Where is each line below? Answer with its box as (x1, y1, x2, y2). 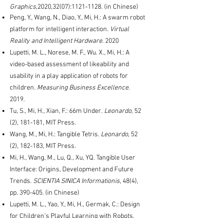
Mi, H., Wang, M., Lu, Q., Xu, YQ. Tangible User (10, 154, 135, 162)
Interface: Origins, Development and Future (10, 165, 133, 174)
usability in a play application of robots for (10, 72, 128, 80)
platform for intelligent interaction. (10, 25, 110, 34)
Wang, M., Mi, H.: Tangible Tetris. (10, 130, 101, 139)
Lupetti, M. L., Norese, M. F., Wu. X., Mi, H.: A (10, 49, 129, 57)
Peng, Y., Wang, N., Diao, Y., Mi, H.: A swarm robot (10, 14, 145, 22)
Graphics (10, 3, 36, 11)
